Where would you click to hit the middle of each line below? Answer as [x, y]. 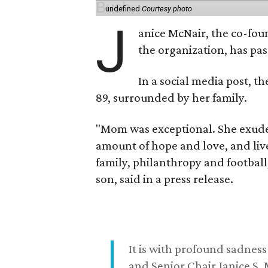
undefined [124, 9]
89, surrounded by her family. [172, 98]
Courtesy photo [167, 9]
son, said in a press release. [165, 179]
